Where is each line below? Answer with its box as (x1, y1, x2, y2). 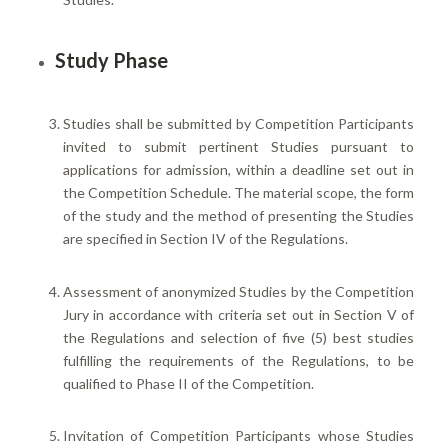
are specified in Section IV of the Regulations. (62, 229, 348, 247)
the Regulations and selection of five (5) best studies (62, 328, 415, 346)
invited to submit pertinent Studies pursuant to (62, 137, 415, 155)
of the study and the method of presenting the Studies (62, 206, 415, 224)
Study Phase (54, 47, 168, 72)
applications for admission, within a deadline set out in (62, 160, 415, 178)
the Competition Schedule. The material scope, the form (62, 183, 415, 201)
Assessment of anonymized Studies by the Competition (62, 282, 415, 300)
